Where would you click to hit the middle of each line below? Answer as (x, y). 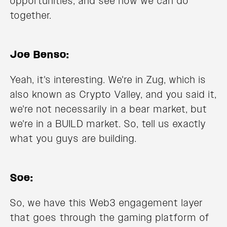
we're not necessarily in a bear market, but (109, 109)
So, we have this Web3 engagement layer (107, 203)
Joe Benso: (40, 55)
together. (31, 15)
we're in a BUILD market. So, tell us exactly (108, 124)
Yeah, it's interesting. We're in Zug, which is (108, 80)
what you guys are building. (73, 139)
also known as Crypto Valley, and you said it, (113, 94)
